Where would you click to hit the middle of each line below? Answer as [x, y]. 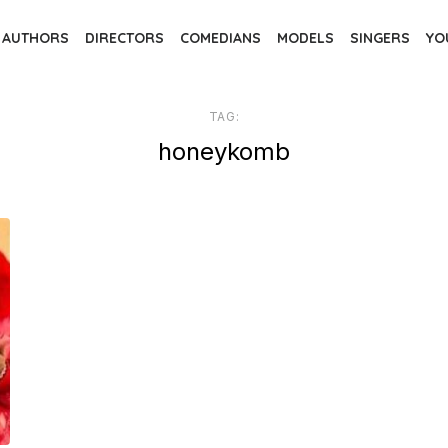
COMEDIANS [220, 37]
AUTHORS [35, 37]
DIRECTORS [124, 37]
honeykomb [224, 151]
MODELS [305, 37]
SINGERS [380, 37]
